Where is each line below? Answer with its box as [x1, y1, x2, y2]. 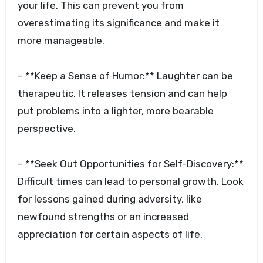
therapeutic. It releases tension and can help [17, 87, 227, 100]
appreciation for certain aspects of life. [17, 228, 203, 241]
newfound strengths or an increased [17, 211, 189, 223]
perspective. [17, 123, 76, 135]
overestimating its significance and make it [17, 17, 220, 29]
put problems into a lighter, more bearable [17, 105, 214, 117]
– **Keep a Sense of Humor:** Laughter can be [17, 70, 233, 82]
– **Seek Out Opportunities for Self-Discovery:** [17, 158, 244, 170]
